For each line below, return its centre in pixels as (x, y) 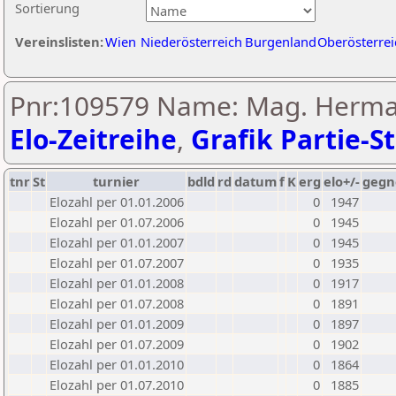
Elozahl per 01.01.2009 (117, 324)
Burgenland (281, 42)
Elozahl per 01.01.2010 (117, 364)
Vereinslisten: (59, 42)
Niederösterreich (191, 42)
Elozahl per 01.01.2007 (117, 242)
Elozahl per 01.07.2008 (117, 303)
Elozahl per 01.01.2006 (117, 202)
